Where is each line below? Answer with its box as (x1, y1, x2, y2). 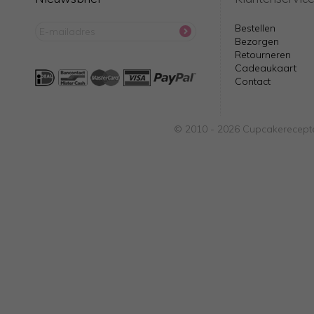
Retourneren (234, 48, 291, 61)
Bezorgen (234, 34, 279, 48)
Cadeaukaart (234, 61, 296, 74)
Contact (234, 74, 271, 88)
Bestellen (234, 21, 275, 34)
